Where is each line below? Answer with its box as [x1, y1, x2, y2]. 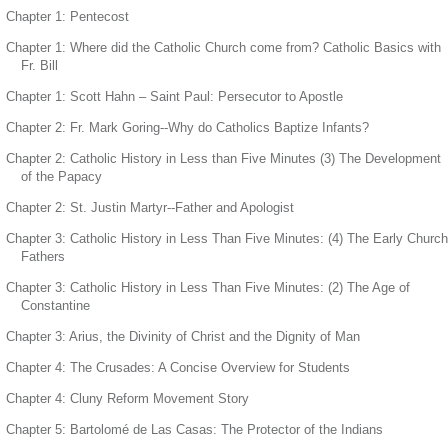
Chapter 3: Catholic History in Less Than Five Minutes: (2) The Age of [6, 279, 410, 295]
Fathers [21, 248, 65, 264]
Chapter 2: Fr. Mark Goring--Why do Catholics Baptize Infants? [6, 119, 369, 135]
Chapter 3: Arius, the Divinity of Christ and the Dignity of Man [6, 328, 360, 344]
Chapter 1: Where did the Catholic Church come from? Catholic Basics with [6, 39, 441, 55]
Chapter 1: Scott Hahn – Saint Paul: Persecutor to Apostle [6, 88, 343, 104]
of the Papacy [21, 168, 102, 184]
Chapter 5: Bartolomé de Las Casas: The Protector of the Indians [6, 421, 383, 437]
